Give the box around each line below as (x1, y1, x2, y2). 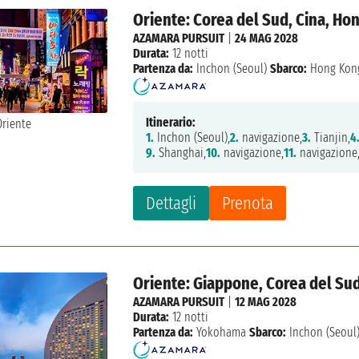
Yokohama (196, 325, 247, 341)
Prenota (222, 192, 274, 215)
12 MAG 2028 (235, 294, 297, 310)
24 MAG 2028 (235, 30, 299, 46)
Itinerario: (146, 115, 196, 131)
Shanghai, (155, 145, 207, 161)
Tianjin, (311, 130, 351, 146)
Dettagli (146, 192, 197, 215)
